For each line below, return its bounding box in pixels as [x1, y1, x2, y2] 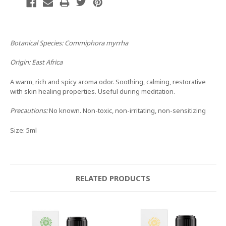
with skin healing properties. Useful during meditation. [10, 86, 175, 96]
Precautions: [10, 106, 47, 116]
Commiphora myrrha [64, 38, 128, 47]
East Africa [31, 58, 64, 67]
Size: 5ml [10, 125, 37, 135]
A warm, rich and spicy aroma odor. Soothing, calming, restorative [10, 77, 206, 86]
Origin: [10, 58, 32, 67]
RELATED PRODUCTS [76, 173, 150, 184]
